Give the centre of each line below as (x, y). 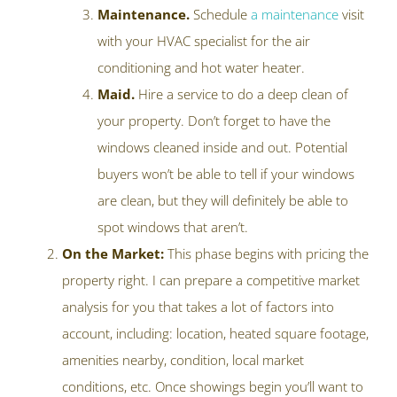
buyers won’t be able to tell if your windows (226, 174)
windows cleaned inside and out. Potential (222, 148)
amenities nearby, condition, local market (183, 360)
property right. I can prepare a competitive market (211, 280)
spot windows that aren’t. (173, 227)
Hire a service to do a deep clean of (243, 94)
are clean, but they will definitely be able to (223, 201)
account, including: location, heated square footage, (215, 334)
